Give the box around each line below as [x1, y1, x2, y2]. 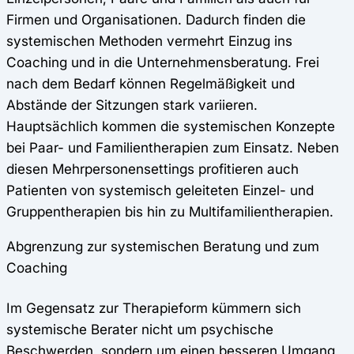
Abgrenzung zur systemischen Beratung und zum [6, 237, 319, 254]
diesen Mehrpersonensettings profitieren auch [6, 160, 299, 177]
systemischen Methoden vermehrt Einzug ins [6, 32, 292, 49]
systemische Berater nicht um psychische [6, 320, 273, 337]
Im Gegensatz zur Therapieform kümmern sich [6, 299, 301, 316]
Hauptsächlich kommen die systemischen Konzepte [6, 117, 335, 134]
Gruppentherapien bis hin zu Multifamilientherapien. [6, 202, 333, 220]
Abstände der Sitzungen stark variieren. [6, 96, 258, 113]
